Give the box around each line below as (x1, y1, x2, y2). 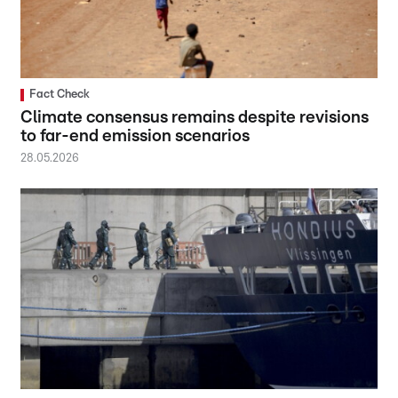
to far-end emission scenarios (20, 127, 251, 145)
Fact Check (29, 88, 91, 100)
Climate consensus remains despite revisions (20, 108, 370, 126)
